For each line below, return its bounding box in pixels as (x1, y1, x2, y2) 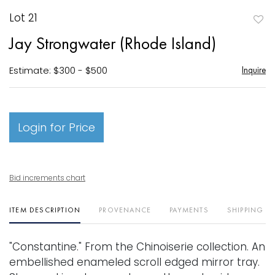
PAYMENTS (169, 204, 209, 215)
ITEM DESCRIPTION (9, 204, 81, 215)
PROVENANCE (99, 204, 152, 215)
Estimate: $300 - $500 (9, 63, 107, 77)
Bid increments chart (9, 172, 85, 183)
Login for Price (18, 119, 95, 135)
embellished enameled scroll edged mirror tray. (9, 254, 260, 269)
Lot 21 (9, 10, 37, 25)
